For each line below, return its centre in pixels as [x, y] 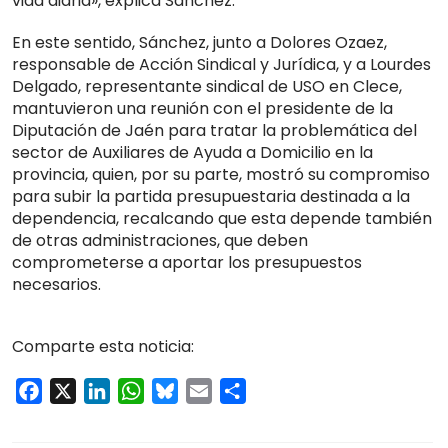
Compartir [287, 391]
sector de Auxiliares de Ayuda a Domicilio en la [192, 153]
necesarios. [56, 285]
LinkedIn [141, 391]
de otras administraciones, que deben [160, 241]
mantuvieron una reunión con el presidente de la [202, 109]
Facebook [81, 391]
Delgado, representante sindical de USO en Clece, [207, 87]
